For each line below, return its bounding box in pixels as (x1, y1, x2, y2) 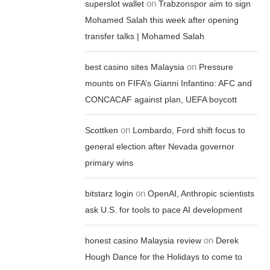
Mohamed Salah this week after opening (85, 15, 239, 25)
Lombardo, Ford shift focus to (133, 125, 246, 135)
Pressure (199, 62, 234, 72)
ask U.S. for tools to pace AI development (85, 205, 243, 215)
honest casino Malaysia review (85, 236, 202, 245)
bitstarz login (85, 189, 134, 198)
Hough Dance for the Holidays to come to (85, 252, 243, 262)
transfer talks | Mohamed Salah (85, 31, 205, 41)
